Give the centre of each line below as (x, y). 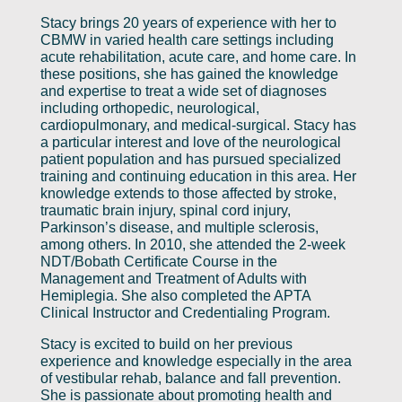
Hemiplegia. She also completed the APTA (175, 295)
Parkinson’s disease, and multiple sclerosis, (179, 227)
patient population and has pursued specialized (190, 159)
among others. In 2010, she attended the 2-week (192, 244)
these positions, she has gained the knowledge (189, 74)
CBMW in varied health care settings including (187, 39)
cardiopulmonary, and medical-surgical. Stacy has (198, 125)
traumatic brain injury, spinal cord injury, (165, 210)
